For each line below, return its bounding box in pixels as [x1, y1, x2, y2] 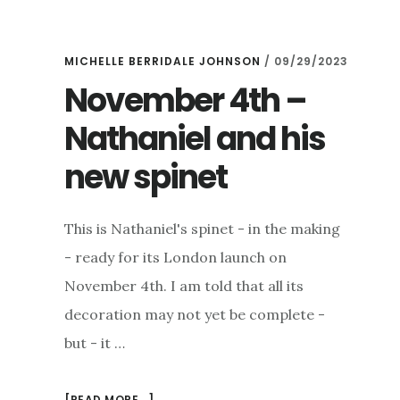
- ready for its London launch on [64, 248, 287, 267]
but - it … [64, 334, 125, 353]
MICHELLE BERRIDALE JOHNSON [64, 54, 261, 70]
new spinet [64, 154, 227, 201]
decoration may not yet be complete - [64, 305, 325, 324]
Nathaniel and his [64, 116, 325, 162]
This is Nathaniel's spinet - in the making [64, 220, 340, 238]
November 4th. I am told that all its [64, 277, 304, 296]
